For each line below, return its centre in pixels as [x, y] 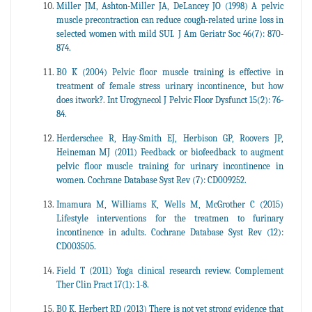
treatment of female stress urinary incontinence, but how [170, 86]
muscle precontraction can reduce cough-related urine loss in [170, 19]
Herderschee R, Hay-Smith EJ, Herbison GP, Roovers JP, [170, 138]
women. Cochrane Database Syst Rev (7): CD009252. [151, 180]
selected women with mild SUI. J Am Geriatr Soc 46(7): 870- [170, 33]
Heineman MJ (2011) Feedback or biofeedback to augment [170, 152]
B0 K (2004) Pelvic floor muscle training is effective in [170, 72]
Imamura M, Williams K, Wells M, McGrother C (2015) [170, 204]
